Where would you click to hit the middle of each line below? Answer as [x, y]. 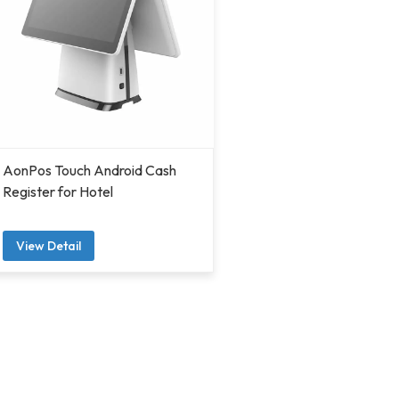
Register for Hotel [58, 191]
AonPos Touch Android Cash [90, 170]
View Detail [49, 245]
